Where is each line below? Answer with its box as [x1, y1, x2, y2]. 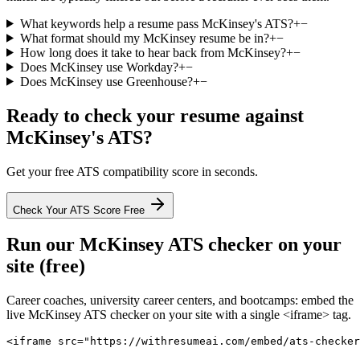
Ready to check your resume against [6, 104, 304, 126]
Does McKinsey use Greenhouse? [19, 74, 193, 88]
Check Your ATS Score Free [13, 203, 148, 216]
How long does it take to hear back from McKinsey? [19, 45, 286, 59]
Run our [6, 234, 80, 256]
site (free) [6, 256, 85, 277]
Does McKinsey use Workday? [19, 59, 178, 74]
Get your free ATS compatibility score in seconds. [6, 164, 258, 178]
